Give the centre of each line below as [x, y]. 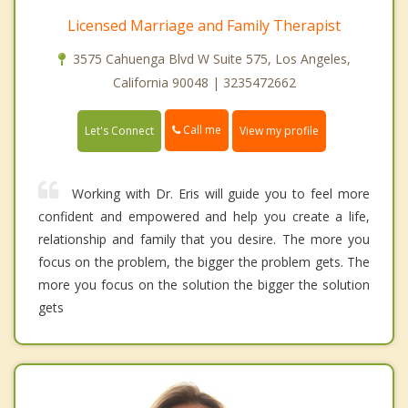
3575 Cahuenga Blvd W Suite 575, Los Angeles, [211, 59]
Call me [201, 130]
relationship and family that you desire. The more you [204, 239]
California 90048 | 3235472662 [204, 83]
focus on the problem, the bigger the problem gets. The [204, 261]
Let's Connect [119, 130]
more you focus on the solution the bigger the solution [204, 284]
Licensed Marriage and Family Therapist [204, 26]
